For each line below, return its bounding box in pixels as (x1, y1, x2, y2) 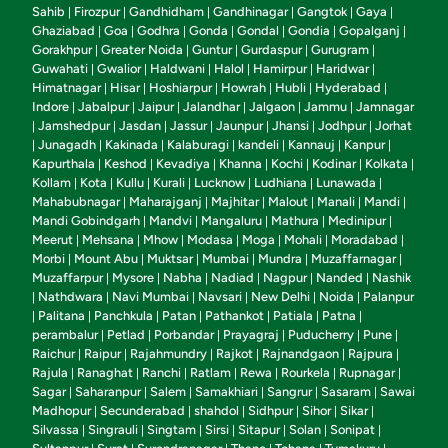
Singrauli (88, 422, 138, 438)
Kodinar (312, 156, 356, 172)
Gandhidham (129, 4, 204, 20)
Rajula (32, 365, 68, 381)
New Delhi (251, 289, 310, 305)
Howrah (221, 80, 266, 96)
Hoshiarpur (149, 80, 212, 96)
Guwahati (32, 61, 88, 77)
